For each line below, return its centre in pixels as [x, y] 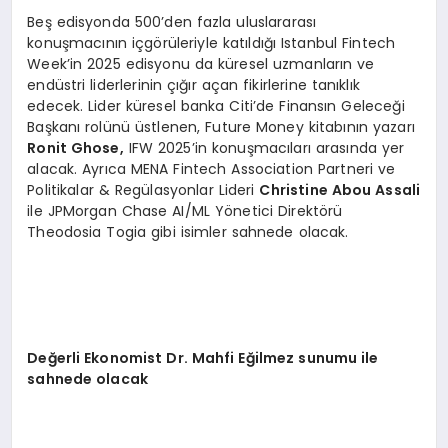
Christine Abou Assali [340, 190]
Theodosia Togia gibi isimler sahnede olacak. [188, 232]
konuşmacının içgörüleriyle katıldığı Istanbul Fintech [211, 43]
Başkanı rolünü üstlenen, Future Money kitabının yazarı [221, 127]
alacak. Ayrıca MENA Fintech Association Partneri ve [211, 169]
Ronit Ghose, [75, 148]
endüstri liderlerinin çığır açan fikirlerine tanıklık [193, 85]
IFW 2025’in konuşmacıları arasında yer [264, 148]
